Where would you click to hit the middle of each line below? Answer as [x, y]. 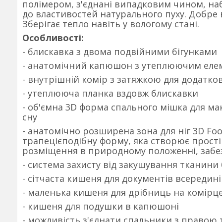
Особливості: [53, 38]
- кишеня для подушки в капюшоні [101, 206]
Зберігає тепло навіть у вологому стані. [111, 24]
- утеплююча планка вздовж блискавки [110, 93]
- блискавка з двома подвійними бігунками [120, 52]
